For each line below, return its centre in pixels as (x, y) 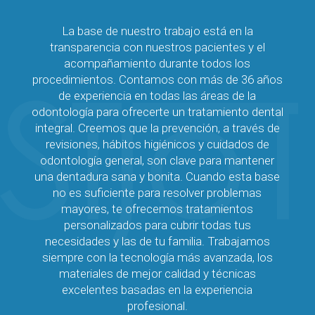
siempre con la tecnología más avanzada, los (157, 257)
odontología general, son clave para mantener (157, 160)
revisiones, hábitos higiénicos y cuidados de (157, 144)
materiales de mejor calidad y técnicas (157, 273)
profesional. (157, 306)
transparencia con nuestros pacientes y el (157, 47)
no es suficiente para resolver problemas (157, 192)
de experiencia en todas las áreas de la (157, 95)
